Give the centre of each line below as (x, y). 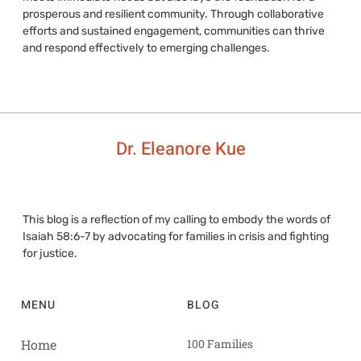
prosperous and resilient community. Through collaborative (173, 14)
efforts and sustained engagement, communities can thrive (173, 31)
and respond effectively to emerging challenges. (146, 48)
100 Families (220, 344)
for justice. (50, 253)
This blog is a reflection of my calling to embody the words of (176, 219)
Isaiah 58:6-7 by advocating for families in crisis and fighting (175, 236)
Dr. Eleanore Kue (180, 149)
